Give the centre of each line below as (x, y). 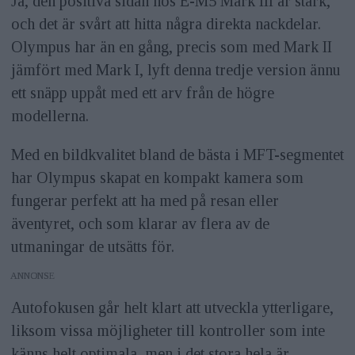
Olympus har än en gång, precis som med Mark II (171, 47)
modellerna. (50, 116)
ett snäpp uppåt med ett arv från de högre (142, 93)
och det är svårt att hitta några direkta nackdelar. (166, 24)
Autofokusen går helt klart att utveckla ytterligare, (172, 307)
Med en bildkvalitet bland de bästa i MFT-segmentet (177, 155)
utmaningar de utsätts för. (92, 247)
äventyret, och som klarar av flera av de (140, 224)
